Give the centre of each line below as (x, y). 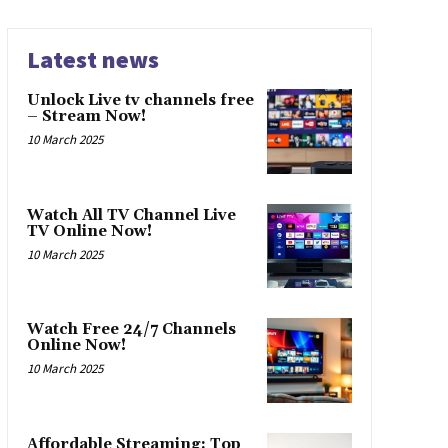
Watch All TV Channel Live (131, 215)
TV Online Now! (89, 231)
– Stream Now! (86, 116)
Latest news (92, 59)
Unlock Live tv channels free (140, 100)
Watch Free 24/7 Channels (131, 330)
